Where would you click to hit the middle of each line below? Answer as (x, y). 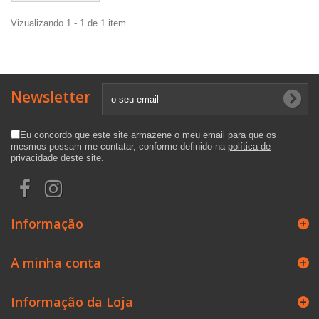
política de (249, 146)
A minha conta (56, 263)
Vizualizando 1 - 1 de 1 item (68, 23)
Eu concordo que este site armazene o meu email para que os (148, 135)
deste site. (81, 158)
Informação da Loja (72, 302)
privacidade (34, 158)
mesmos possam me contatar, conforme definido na (119, 146)
